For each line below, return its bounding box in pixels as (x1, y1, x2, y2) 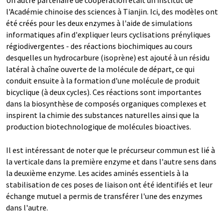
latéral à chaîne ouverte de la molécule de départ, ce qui (6, 64, 194, 74)
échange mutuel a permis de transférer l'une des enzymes (6, 191, 202, 201)
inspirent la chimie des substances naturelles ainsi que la (6, 110, 199, 120)
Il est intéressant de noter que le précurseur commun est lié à (6, 145, 215, 155)
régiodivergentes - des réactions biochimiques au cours (6, 41, 192, 51)
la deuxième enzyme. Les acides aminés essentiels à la (6, 168, 188, 178)
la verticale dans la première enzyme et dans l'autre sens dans (6, 156, 216, 166)
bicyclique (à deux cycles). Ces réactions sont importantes (6, 87, 201, 97)
